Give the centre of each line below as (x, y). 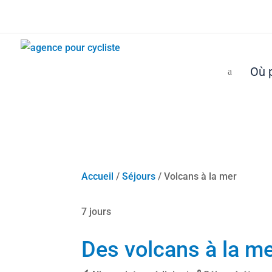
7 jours (97, 211)
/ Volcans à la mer (196, 177)
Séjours (139, 177)
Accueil (98, 177)
